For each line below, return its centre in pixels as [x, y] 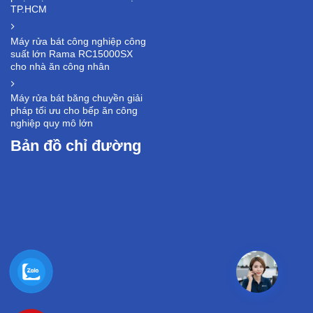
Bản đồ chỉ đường [76, 146]
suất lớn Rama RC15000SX [72, 53]
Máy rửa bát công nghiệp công [78, 41]
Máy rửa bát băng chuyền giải [77, 98]
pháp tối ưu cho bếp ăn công [74, 111]
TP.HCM [29, 9]
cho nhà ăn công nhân [60, 66]
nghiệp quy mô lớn [52, 123]
